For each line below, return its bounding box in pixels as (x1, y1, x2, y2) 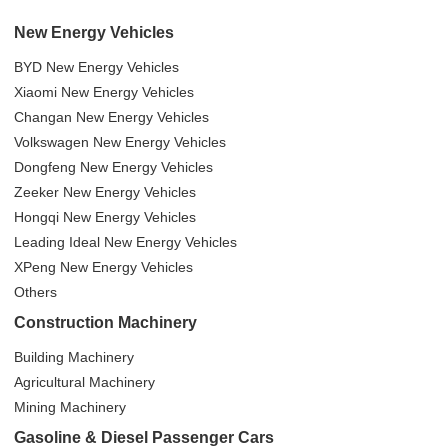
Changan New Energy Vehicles (14, 109, 210, 126)
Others (14, 284, 58, 301)
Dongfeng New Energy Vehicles (14, 159, 214, 176)
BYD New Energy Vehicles (14, 59, 180, 76)
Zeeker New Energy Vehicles (14, 184, 197, 201)
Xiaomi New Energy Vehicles (14, 84, 195, 101)
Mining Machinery (14, 399, 127, 416)
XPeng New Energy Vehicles (14, 259, 194, 276)
